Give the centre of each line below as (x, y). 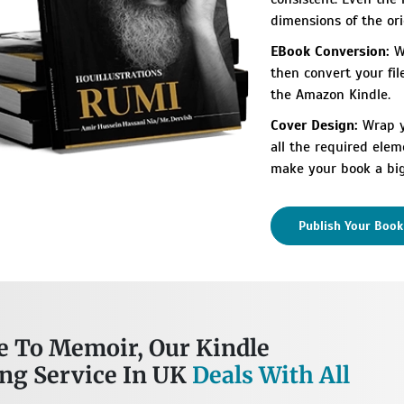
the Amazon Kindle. (330, 95)
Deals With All (271, 375)
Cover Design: (314, 126)
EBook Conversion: (330, 52)
